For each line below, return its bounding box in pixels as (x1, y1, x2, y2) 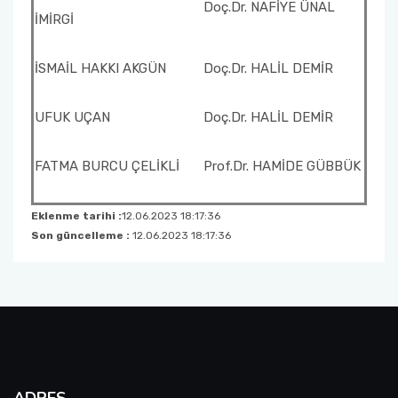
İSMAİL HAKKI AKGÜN (35, 60, 166, 76)
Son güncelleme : (31, 229, 132, 242)
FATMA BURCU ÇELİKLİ (35, 158, 179, 174)
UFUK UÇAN (35, 109, 110, 125)
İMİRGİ (35, 12, 74, 28)
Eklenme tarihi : (31, 210, 122, 222)
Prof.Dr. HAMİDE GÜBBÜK (203, 158, 361, 174)
